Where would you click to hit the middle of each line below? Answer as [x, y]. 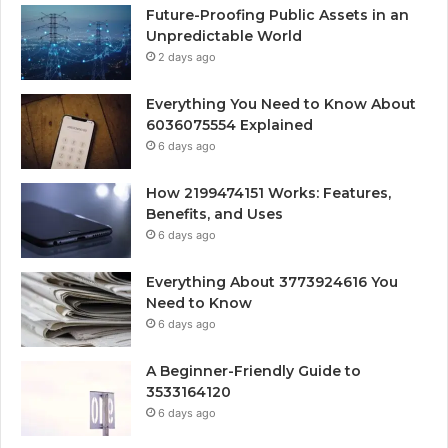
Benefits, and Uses [214, 214]
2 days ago [187, 57]
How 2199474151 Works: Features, [268, 193]
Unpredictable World [224, 36]
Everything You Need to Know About [281, 104]
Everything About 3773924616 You [272, 282]
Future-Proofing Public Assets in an [277, 15]
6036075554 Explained [229, 125]
